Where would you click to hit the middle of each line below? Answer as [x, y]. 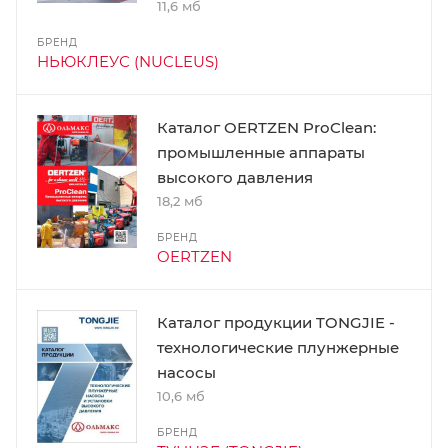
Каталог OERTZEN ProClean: [266, 127]
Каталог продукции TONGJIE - [276, 322]
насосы [186, 372]
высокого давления [235, 177]
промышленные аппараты [261, 152]
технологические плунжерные [278, 347]
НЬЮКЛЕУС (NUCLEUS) [128, 61]
